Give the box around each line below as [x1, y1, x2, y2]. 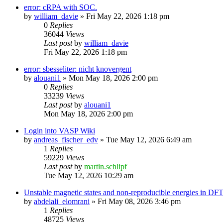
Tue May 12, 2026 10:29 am [44, 171, 133, 180]
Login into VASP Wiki [24, 126, 95, 135]
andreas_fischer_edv [34, 135, 98, 144]
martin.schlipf [84, 162, 127, 171]
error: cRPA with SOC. [24, 2, 97, 11]
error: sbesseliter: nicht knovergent [24, 64, 131, 73]
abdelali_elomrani [34, 197, 90, 206]
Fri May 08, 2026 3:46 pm [98, 197, 181, 206]
